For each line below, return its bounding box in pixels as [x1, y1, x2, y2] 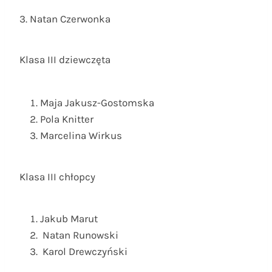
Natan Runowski [40, 229, 118, 242]
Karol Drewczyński [40, 245, 127, 258]
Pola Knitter [40, 113, 93, 126]
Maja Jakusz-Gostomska [40, 97, 154, 109]
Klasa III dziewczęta [19, 53, 110, 66]
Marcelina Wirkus [40, 129, 122, 142]
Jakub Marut [40, 212, 98, 225]
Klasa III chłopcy [19, 171, 95, 183]
